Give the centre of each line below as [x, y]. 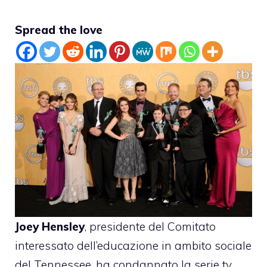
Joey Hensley [50, 227]
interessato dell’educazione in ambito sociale [133, 246]
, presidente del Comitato [150, 227]
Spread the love [59, 30]
